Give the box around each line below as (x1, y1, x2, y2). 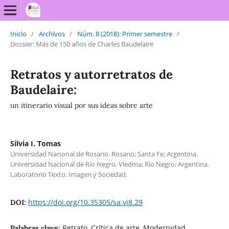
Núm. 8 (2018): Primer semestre (77, 29, 172, 38)
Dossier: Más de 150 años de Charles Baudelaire (10, 39, 153, 49)
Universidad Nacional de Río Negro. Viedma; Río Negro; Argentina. (10, 159, 209, 169)
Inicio (10, 29, 27, 38)
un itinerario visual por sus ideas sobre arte (10, 100, 153, 110)
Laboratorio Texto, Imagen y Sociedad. (10, 169, 127, 179)
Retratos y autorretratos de (10, 66, 173, 82)
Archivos (38, 29, 65, 38)
